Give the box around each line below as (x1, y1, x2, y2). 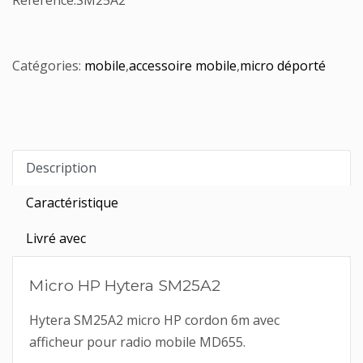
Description (26, 159, 96, 177)
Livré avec (26, 229, 86, 247)
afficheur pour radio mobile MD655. (29, 333, 246, 351)
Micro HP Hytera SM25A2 (29, 275, 220, 295)
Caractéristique (26, 194, 118, 211)
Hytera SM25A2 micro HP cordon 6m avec (29, 311, 280, 329)
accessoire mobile (129, 57, 237, 75)
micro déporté (240, 57, 326, 75)
